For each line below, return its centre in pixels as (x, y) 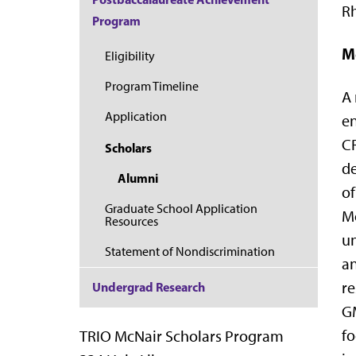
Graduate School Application (181, 208)
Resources (132, 221)
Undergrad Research (149, 287)
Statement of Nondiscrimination (190, 251)
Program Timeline (152, 87)
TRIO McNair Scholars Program (182, 336)
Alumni (138, 178)
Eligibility (130, 56)
